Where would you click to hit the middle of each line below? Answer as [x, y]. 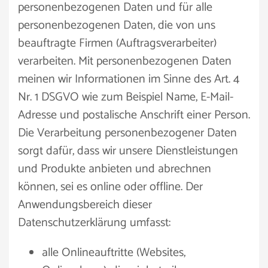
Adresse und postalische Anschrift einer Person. [134, 115]
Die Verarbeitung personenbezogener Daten [127, 133]
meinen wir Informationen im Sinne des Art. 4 [129, 79]
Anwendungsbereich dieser [85, 205]
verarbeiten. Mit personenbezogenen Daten [125, 61]
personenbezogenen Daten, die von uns [117, 25]
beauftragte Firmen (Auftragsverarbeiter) [117, 43]
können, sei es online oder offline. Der [110, 187]
